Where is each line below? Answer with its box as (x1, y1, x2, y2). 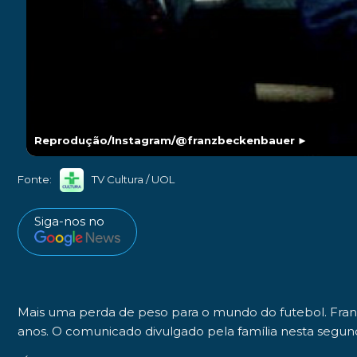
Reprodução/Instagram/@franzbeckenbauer (34, 133, 296, 147)
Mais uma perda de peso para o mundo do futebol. (18, 304, 330, 320)
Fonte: (18, 173, 52, 186)
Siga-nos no (34, 213, 104, 229)
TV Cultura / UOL (92, 173, 175, 186)
